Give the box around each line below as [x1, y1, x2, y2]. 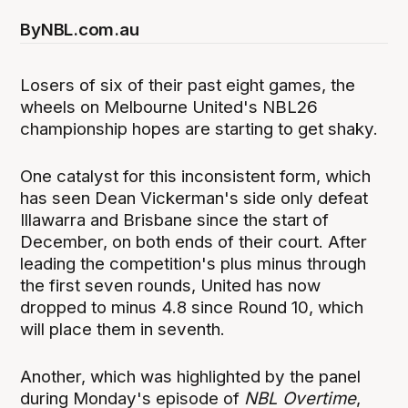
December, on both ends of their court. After [20, 231, 368, 253]
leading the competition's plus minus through [20, 253, 367, 275]
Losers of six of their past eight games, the [20, 75, 356, 97]
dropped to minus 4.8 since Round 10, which [20, 297, 364, 319]
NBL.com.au [40, 19, 139, 41]
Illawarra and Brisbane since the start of [20, 209, 330, 231]
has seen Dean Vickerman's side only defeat [20, 188, 369, 209]
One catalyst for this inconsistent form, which [20, 166, 372, 188]
